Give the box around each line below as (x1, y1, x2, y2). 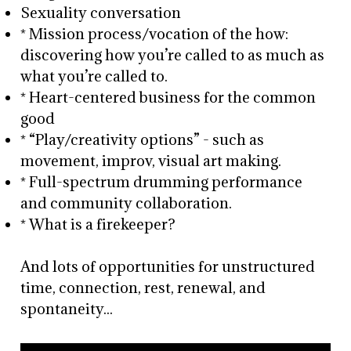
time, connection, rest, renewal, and (20, 278, 266, 297)
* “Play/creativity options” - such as (20, 130, 265, 149)
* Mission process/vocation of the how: (20, 24, 289, 43)
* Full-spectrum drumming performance (20, 172, 303, 191)
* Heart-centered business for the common (20, 88, 317, 107)
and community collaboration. (20, 194, 233, 212)
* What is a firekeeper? (20, 215, 176, 233)
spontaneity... (20, 299, 114, 318)
